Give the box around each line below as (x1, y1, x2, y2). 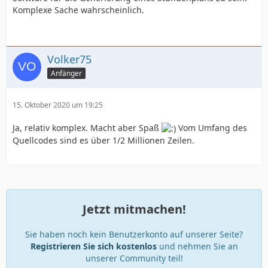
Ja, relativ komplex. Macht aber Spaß (13, 121, 162, 133)
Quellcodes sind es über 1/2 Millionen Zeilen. (13, 135, 194, 146)
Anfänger (51, 68, 82, 78)
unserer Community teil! (85, 252, 183, 264)
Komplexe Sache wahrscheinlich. (13, 4, 144, 16)
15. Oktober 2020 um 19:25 (13, 99, 103, 110)
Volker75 (47, 51, 92, 66)
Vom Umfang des (176, 121, 247, 133)
